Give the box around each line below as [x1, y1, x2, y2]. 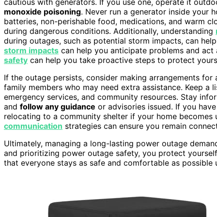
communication [4, 121, 62, 131]
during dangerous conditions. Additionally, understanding [4, 26, 216, 36]
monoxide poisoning [4, 6, 81, 16]
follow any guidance [20, 101, 95, 111]
